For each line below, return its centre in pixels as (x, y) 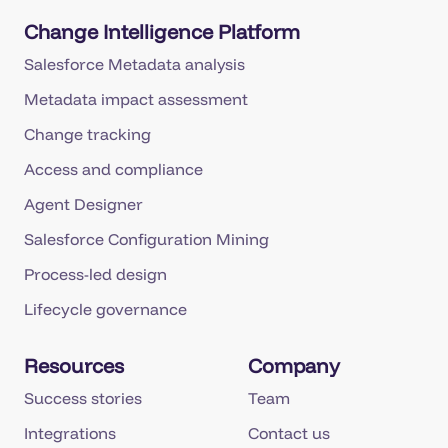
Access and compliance (113, 168)
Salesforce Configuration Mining (146, 238)
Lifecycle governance (105, 308)
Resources (74, 365)
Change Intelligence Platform (162, 31)
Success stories (83, 397)
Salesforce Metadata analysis (134, 63)
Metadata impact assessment (136, 98)
